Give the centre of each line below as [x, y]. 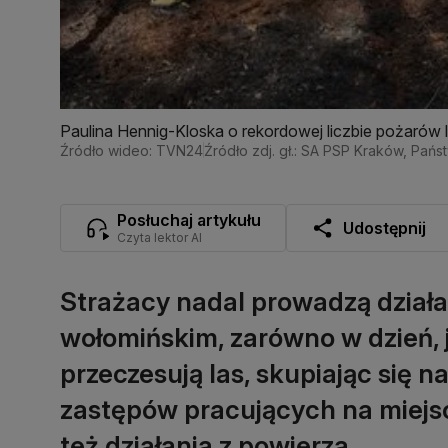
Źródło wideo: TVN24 [131, 150]
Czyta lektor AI [159, 237]
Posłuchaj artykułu [189, 219]
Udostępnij [384, 227]
